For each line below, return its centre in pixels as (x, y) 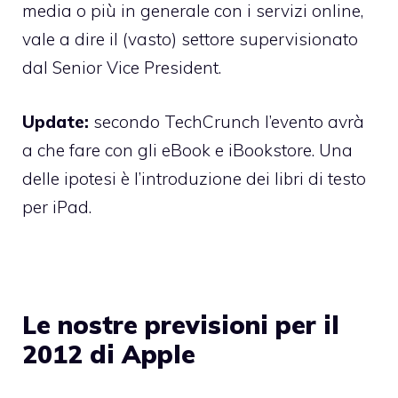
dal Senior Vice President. (122, 68)
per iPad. (57, 207)
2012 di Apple (109, 354)
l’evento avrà (312, 121)
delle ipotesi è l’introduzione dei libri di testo (194, 178)
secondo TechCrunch (177, 121)
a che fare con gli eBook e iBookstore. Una (187, 150)
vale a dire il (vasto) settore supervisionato (190, 40)
